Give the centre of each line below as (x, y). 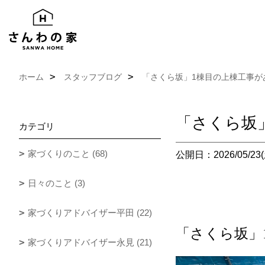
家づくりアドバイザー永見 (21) (90, 242)
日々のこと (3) (56, 183)
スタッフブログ (93, 77)
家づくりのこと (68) (68, 153)
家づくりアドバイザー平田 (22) (90, 213)
